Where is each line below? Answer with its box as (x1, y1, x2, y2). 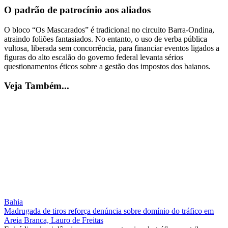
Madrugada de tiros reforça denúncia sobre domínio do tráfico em (4, 207, 214, 216)
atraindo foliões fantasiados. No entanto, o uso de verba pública (4, 34, 207, 43)
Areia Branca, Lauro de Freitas (4, 216, 103, 225)
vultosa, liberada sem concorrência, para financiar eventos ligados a (4, 43, 219, 52)
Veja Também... (4, 80, 69, 92)
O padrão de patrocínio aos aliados (4, 4, 151, 15)
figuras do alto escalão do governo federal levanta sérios (4, 52, 183, 62)
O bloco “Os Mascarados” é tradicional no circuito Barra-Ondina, (4, 25, 214, 34)
